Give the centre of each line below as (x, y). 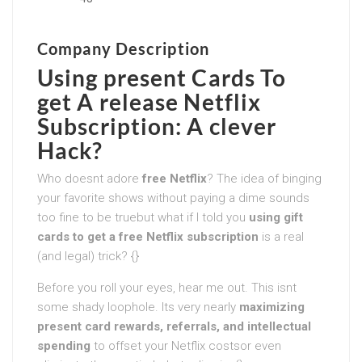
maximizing (272, 307)
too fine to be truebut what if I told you (143, 217)
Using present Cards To (162, 77)
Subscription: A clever (157, 126)
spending (64, 345)
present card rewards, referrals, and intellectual (174, 326)
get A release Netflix (149, 101)
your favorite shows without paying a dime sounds (173, 198)
